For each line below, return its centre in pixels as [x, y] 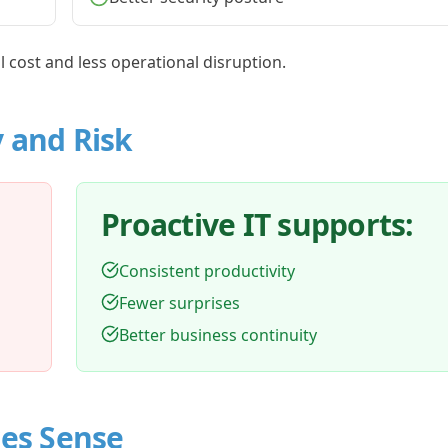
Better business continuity [218, 335]
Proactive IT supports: [257, 224]
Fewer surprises [179, 303]
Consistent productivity [207, 271]
